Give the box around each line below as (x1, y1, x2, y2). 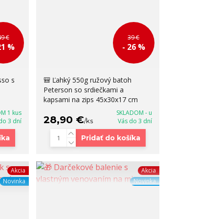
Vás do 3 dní (117, 117, 152, 126)
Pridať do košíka (81, 133, 140, 143)
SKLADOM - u (116, 109, 152, 117)
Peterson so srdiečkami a (44, 85, 124, 95)
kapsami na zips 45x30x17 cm (44, 95, 138, 105)
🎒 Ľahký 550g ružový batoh (44, 75, 132, 85)
